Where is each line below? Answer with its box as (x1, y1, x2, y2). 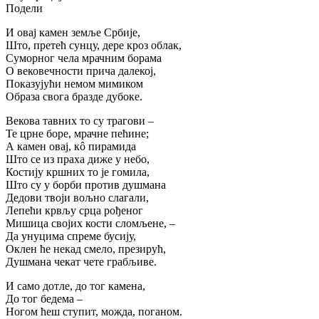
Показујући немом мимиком (6, 77, 143, 90)
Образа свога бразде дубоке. (6, 90, 142, 103)
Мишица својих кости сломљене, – (6, 216, 175, 229)
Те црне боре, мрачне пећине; (6, 127, 149, 140)
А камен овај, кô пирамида (6, 140, 136, 152)
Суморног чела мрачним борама (6, 51, 162, 64)
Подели (6, 1, 43, 14)
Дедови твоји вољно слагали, (6, 191, 149, 204)
